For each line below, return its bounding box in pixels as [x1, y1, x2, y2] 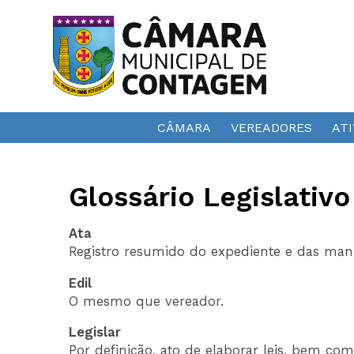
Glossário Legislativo [69, 180, 351, 213]
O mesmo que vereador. [69, 293, 224, 309]
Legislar [69, 325, 122, 341]
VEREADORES [230, 119, 312, 135]
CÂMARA [156, 119, 211, 135]
